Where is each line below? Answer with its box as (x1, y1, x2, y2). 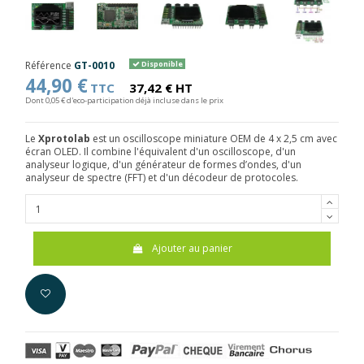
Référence (25, 58, 71, 72)
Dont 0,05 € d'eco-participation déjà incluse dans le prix (25, 94, 223, 106)
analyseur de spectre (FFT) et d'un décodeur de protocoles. (25, 171, 298, 185)
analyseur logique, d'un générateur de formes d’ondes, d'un (25, 158, 301, 172)
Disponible (139, 58, 183, 69)
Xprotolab (38, 132, 90, 146)
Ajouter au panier (151, 240, 232, 255)
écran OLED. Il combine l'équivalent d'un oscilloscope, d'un (25, 145, 296, 159)
